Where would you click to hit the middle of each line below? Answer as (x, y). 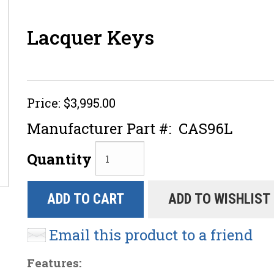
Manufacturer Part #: (99, 128)
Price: (44, 103)
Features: (54, 262)
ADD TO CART (86, 199)
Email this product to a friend (151, 235)
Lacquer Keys (91, 37)
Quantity (59, 159)
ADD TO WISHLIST (219, 199)
